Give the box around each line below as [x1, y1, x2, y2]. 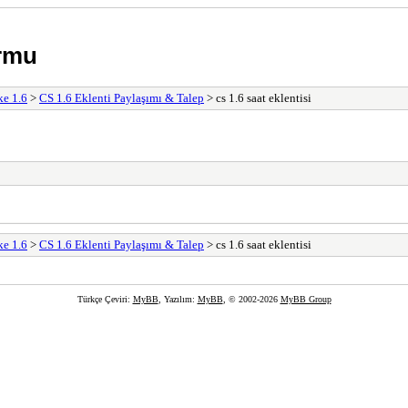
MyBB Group [280, 293, 331, 304]
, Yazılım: [158, 293, 198, 304]
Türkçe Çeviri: [76, 293, 133, 304]
